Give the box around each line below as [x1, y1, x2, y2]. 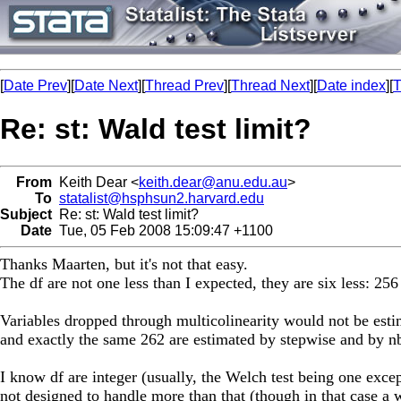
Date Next [74, 78, 138, 93]
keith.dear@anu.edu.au [139, 174, 287, 190]
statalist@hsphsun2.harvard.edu [59, 190, 264, 206]
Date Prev [4, 78, 67, 93]
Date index [317, 78, 386, 93]
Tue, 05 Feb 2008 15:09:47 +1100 [52, 222, 273, 238]
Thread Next [231, 78, 310, 93]
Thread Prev [145, 78, 224, 93]
